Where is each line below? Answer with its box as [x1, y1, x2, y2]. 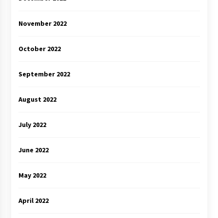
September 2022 [18, 69, 70, 78]
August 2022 [18, 94, 56, 104]
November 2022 [18, 18, 67, 28]
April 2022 [18, 196, 49, 205]
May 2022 [18, 170, 46, 180]
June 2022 [18, 145, 49, 154]
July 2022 [18, 120, 46, 129]
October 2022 [18, 44, 61, 53]
